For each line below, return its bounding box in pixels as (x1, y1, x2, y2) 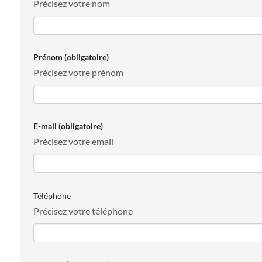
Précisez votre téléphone (33, 205, 133, 216)
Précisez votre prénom (33, 66, 123, 78)
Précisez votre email (33, 136, 113, 147)
